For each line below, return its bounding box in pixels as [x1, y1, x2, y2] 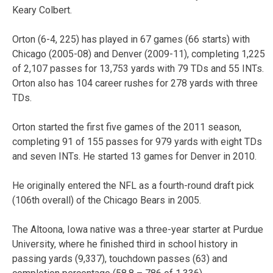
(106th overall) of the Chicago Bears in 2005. [12, 194, 201, 206]
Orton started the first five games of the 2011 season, [12, 121, 241, 133]
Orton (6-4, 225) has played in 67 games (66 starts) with [12, 33, 250, 45]
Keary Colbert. [12, 4, 72, 16]
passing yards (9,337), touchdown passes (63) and [12, 252, 227, 264]
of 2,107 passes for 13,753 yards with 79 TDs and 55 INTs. [12, 62, 264, 74]
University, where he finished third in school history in [12, 238, 238, 250]
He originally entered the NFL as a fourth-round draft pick [12, 179, 254, 191]
